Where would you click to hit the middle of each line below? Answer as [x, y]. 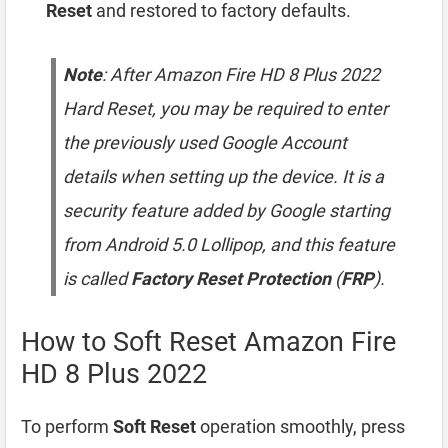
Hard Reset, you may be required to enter [225, 108]
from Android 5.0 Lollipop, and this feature [229, 244]
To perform [67, 426]
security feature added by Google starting [226, 210]
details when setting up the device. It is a [223, 176]
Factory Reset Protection [231, 278]
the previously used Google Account [205, 142]
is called [97, 278]
